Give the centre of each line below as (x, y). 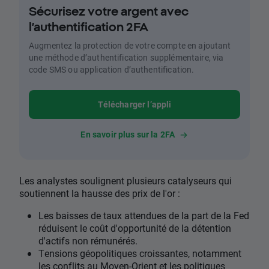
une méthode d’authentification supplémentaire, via (126, 58)
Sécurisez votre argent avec (109, 11)
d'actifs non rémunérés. (88, 241)
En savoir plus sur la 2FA (128, 134)
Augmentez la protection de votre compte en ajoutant (130, 46)
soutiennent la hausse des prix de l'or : (100, 193)
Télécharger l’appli (134, 104)
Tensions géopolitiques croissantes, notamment (140, 253)
